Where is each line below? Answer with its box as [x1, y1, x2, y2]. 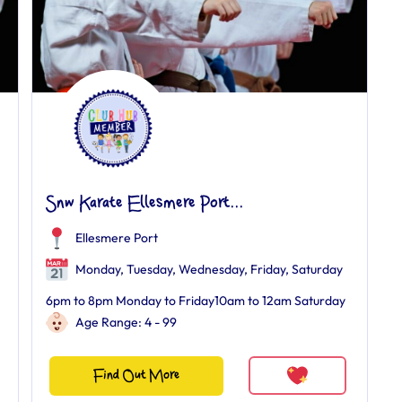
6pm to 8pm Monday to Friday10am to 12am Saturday [45, 292, 345, 309]
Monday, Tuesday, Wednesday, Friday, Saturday [72, 260, 343, 277]
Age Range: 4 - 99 [74, 313, 177, 330]
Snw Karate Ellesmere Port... [45, 194, 243, 213]
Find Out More [92, 367, 179, 383]
